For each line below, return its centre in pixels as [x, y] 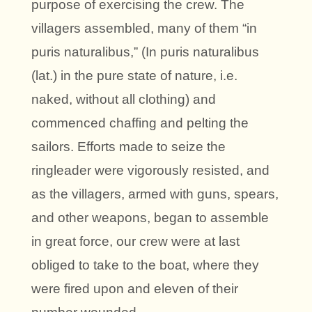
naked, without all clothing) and [124, 100]
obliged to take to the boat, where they [145, 265]
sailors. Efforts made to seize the [128, 147]
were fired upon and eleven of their [135, 289]
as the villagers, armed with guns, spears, [155, 194]
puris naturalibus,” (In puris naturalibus [145, 52]
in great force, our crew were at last [135, 242]
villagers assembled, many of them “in [144, 29]
